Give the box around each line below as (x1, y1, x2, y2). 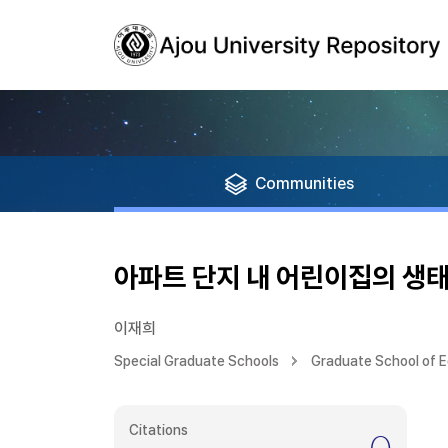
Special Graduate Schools (114, 353, 279, 369)
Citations (129, 422, 188, 438)
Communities (255, 174, 354, 193)
